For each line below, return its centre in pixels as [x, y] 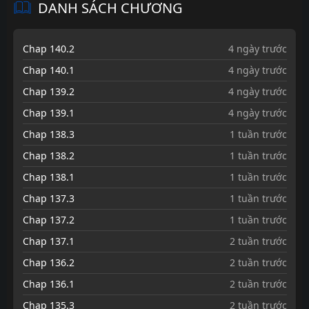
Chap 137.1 [48, 241]
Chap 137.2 [48, 219]
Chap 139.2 [48, 91]
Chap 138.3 [48, 134]
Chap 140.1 [48, 70]
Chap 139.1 [48, 112]
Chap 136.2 [48, 262]
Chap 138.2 [48, 155]
